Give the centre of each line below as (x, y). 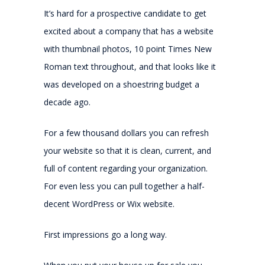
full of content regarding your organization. (127, 168)
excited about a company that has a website (129, 31)
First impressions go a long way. (105, 234)
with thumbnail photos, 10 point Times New (128, 49)
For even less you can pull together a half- (124, 186)
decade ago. (67, 102)
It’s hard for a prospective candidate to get (125, 13)
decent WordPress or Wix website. (109, 203)
